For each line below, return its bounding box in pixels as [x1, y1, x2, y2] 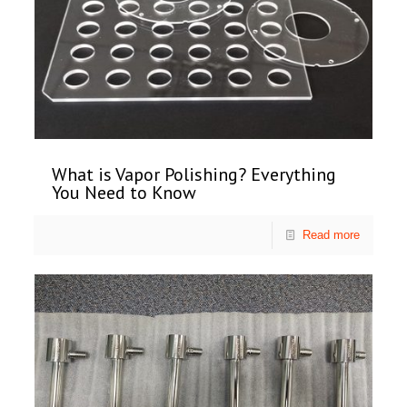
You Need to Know [52, 181, 197, 205]
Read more [302, 228, 360, 243]
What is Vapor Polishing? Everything [52, 163, 337, 187]
